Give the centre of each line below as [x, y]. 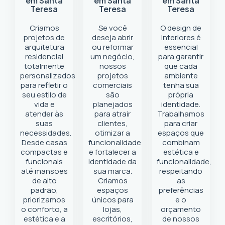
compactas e [44, 152]
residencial [44, 57]
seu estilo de [44, 95]
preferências [181, 190]
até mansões [44, 171]
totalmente [44, 66]
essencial [181, 47]
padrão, [44, 190]
